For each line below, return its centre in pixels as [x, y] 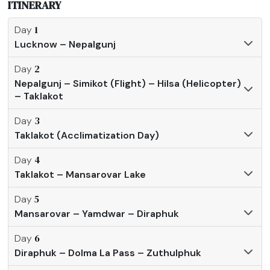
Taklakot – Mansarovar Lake [80, 174]
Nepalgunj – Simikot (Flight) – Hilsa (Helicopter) [128, 83]
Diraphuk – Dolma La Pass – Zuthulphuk [108, 253]
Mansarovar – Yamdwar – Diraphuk [97, 213]
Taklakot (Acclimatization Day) [87, 135]
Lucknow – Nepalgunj [65, 44]
